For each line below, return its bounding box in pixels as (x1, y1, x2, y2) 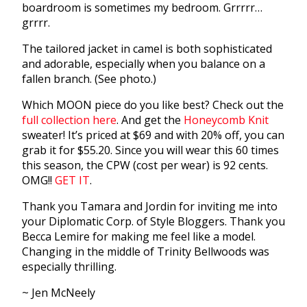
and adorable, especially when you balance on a (22, 56, 265, 72)
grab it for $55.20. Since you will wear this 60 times (22, 143, 279, 158)
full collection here (22, 112, 116, 128)
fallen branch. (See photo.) (22, 71, 156, 87)
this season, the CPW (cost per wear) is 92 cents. (22, 158, 268, 173)
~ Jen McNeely (22, 285, 95, 301)
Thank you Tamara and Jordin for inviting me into (22, 199, 278, 214)
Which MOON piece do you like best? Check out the (22, 97, 284, 113)
